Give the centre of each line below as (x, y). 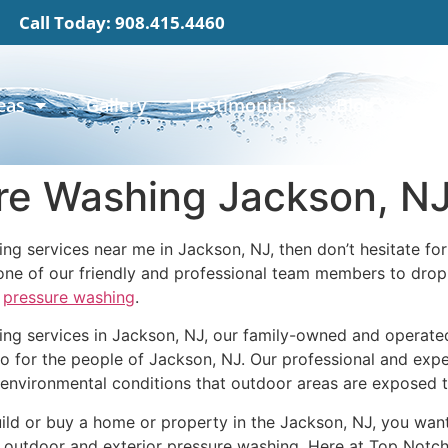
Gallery (116, 105)
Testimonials (241, 105)
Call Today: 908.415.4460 (121, 22)
